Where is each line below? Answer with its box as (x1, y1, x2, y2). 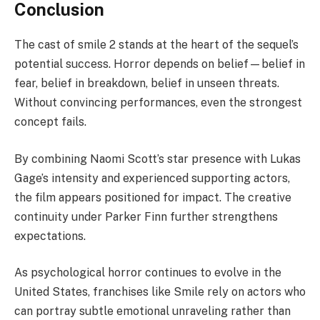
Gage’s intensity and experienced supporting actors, (14, 171, 290, 185)
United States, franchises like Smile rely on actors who (14, 285, 306, 299)
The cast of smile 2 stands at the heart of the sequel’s (14, 38, 299, 52)
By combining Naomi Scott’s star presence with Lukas (14, 151, 301, 166)
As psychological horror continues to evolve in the (14, 266, 281, 280)
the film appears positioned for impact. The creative (14, 190, 291, 204)
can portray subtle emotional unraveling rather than (14, 304, 291, 319)
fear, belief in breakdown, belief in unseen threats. (14, 76, 279, 91)
